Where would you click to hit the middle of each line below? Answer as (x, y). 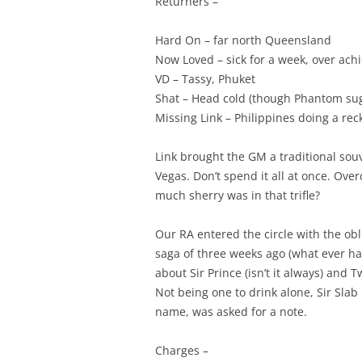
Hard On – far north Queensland (243, 40)
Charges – (182, 350)
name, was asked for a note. (231, 311)
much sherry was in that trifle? (238, 195)
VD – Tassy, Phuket (205, 79)
